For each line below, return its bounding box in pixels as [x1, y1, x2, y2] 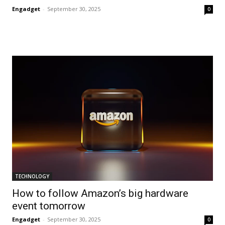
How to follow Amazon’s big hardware [12, 187, 188, 200]
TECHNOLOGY [15, 173, 49, 180]
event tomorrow [12, 200, 85, 212]
